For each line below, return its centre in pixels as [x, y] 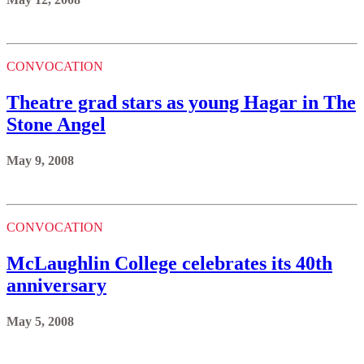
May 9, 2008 [40, 161]
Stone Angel [56, 125]
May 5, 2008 [40, 322]
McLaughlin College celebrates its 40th [169, 264]
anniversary [56, 286]
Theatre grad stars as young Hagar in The [181, 103]
